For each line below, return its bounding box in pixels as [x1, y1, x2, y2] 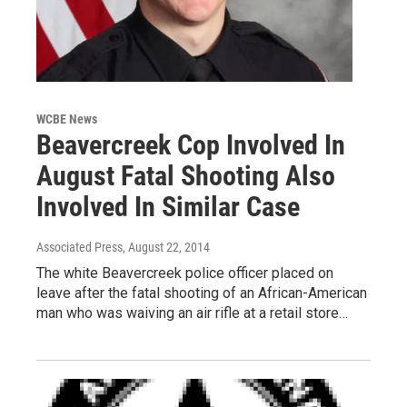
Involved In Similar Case [36, 190, 300, 223]
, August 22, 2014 [123, 239, 210, 254]
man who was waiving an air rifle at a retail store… [36, 303, 348, 322]
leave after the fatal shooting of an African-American [36, 283, 367, 302]
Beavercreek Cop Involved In [36, 128, 345, 161]
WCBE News [36, 111, 97, 126]
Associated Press [36, 239, 123, 254]
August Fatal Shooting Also [36, 159, 335, 192]
